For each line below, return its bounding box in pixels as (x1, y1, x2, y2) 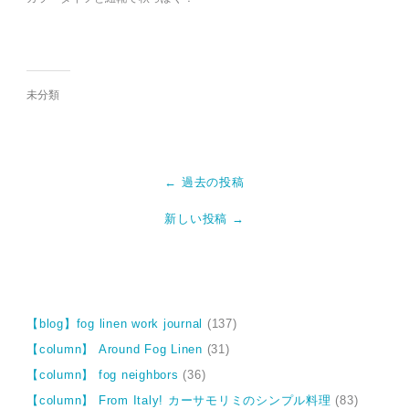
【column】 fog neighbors (26, 369, 179, 383)
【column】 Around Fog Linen (26, 343, 203, 357)
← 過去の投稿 (164, 175, 245, 190)
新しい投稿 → (164, 212, 245, 226)
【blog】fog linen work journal (26, 318, 204, 331)
